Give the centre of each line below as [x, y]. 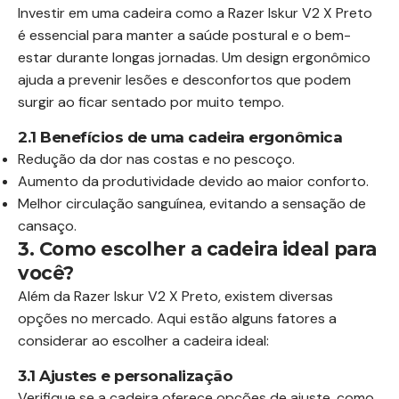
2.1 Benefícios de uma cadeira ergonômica [180, 137]
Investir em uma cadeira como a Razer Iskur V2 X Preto [195, 12]
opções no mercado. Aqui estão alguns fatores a [177, 318]
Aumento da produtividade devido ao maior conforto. [193, 181]
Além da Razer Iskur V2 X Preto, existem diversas [175, 296]
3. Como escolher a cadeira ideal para [197, 248]
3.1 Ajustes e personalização [125, 375]
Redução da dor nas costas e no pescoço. [156, 159]
